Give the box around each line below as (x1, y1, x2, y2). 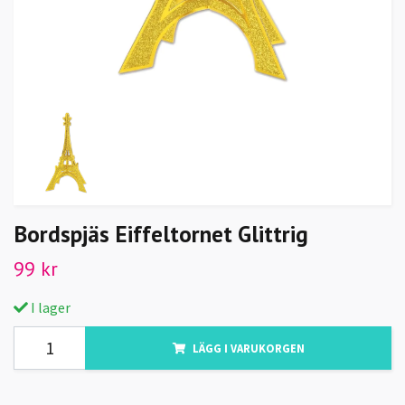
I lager (28, 297, 71, 316)
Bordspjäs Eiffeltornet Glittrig (14, 218, 308, 249)
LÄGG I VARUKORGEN (192, 340, 305, 355)
